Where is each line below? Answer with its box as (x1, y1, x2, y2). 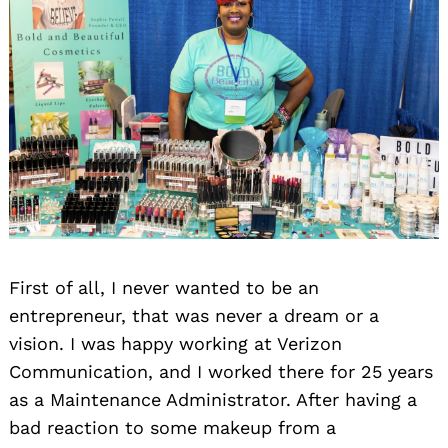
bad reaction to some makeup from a (9, 417, 336, 439)
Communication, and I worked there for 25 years (9, 361, 433, 383)
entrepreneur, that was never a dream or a (9, 305, 379, 327)
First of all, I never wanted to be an (9, 277, 319, 299)
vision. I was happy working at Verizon (9, 333, 342, 355)
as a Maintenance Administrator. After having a (9, 389, 417, 411)
